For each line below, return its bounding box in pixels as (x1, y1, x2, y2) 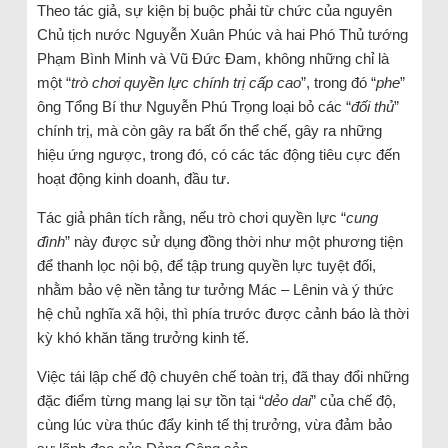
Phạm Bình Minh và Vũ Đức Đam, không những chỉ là (36, 49, 389, 67)
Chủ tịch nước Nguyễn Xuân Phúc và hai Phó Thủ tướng (36, 25, 408, 43)
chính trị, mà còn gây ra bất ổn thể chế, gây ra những (36, 121, 382, 139)
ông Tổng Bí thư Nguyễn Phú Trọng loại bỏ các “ (36, 97, 351, 115)
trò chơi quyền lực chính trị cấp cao (70, 73, 301, 91)
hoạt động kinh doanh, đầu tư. (36, 169, 230, 187)
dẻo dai (263, 391, 311, 409)
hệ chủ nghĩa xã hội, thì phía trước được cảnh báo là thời (36, 304, 409, 322)
